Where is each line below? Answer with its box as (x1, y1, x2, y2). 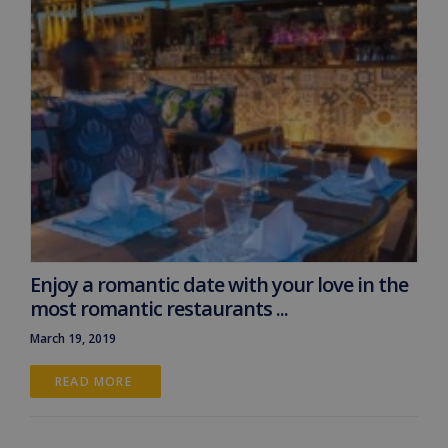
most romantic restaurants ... (30, 294, 288, 322)
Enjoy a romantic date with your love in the (30, 270, 408, 298)
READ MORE (55, 372, 136, 390)
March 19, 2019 (30, 329, 116, 347)
